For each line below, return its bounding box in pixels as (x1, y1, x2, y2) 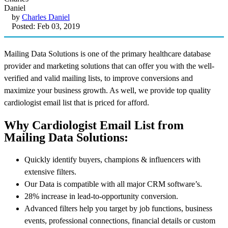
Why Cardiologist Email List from (4, 118, 184, 132)
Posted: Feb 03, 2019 (12, 21, 80, 31)
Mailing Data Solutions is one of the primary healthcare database (4, 49, 211, 58)
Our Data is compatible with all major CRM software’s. (24, 179, 202, 188)
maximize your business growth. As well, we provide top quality (4, 85, 211, 95)
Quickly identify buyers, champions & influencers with (24, 155, 201, 164)
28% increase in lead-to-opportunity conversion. (24, 191, 178, 201)
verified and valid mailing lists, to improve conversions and (4, 73, 193, 82)
